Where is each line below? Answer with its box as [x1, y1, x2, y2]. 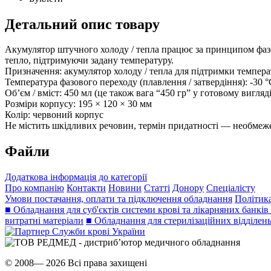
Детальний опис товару [5, 16, 160, 32]
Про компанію [5, 183, 64, 194]
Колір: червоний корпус [5, 109, 106, 120]
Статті [144, 183, 170, 194]
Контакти [67, 183, 106, 194]
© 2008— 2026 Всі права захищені [5, 258, 147, 269]
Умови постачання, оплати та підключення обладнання [5, 194, 232, 204]
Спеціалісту [206, 183, 255, 194]
